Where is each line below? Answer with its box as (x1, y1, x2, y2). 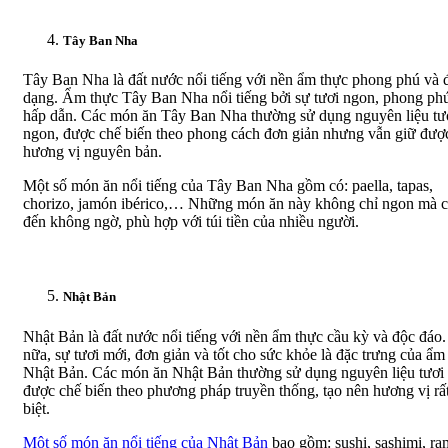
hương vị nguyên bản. (23, 143, 162, 161)
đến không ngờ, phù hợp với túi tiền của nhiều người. (23, 213, 359, 231)
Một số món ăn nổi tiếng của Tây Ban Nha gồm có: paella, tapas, (23, 177, 433, 195)
